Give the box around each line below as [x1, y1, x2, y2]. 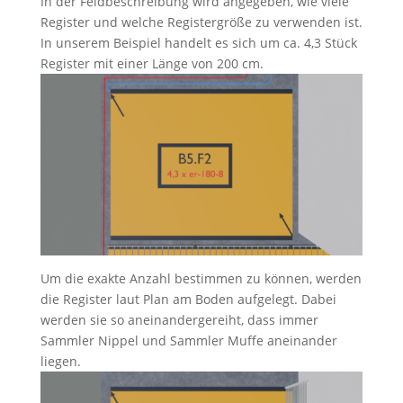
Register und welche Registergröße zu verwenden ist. [40, 13, 363, 31]
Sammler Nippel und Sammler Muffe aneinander [40, 331, 337, 349]
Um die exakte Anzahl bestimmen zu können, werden [40, 269, 362, 287]
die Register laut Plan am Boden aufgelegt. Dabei [40, 290, 336, 308]
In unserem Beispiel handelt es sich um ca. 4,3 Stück [40, 33, 357, 51]
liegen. [40, 352, 81, 370]
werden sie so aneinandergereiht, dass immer [40, 310, 318, 328]
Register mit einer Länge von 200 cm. [40, 54, 271, 72]
